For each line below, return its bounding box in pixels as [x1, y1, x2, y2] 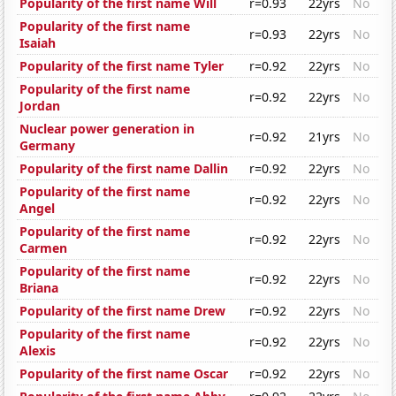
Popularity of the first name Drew [19, 302, 226, 320]
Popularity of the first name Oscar [19, 365, 229, 383]
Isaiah [19, 34, 57, 52]
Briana [19, 279, 59, 297]
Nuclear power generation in [19, 120, 195, 138]
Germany [19, 137, 76, 155]
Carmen [19, 240, 68, 257]
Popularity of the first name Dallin [19, 160, 229, 178]
